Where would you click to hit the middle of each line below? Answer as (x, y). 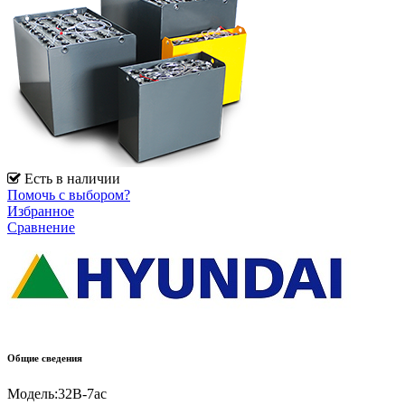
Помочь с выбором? (69, 195)
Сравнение (41, 228)
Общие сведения (45, 358)
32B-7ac (82, 394)
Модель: (33, 394)
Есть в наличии (71, 179)
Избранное (41, 212)
